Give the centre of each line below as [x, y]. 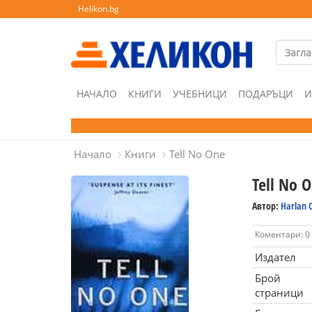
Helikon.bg [99, 9]
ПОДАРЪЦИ [266, 94]
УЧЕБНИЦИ [200, 94]
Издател [275, 257]
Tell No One [197, 154]
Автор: [266, 206]
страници [279, 292]
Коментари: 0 [282, 234]
